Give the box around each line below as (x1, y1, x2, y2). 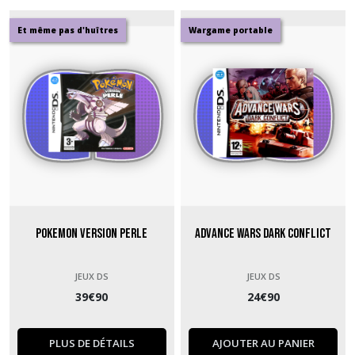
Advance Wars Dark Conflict (195, 225, 332, 242)
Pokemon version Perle (36, 225, 148, 242)
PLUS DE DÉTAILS (48, 335, 135, 350)
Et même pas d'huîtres (17, 25, 118, 36)
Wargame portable (189, 25, 273, 36)
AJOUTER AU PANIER (212, 335, 315, 350)
